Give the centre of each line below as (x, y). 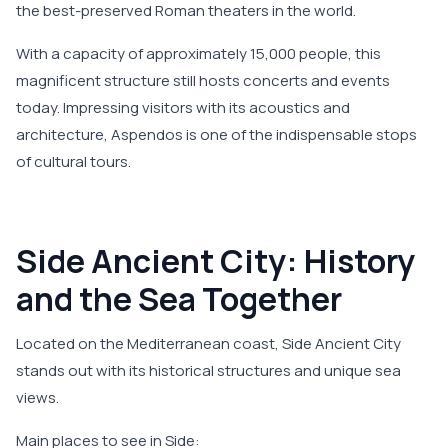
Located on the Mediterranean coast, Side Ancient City (208, 344)
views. (37, 398)
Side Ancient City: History (215, 261)
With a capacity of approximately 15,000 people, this (198, 54)
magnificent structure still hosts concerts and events (203, 81)
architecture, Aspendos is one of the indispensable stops (216, 135)
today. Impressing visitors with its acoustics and (183, 108)
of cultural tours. (73, 162)
